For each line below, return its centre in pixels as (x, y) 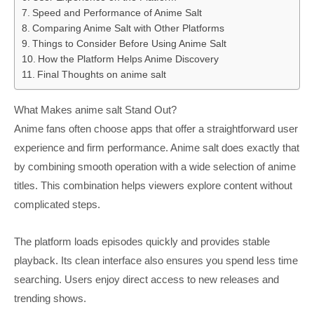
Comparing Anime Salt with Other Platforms (128, 28)
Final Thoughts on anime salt (101, 74)
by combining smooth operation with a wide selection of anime (155, 166)
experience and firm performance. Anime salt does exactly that (157, 147)
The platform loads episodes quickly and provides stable (142, 241)
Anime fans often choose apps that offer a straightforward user (156, 128)
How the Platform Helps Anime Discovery (128, 59)
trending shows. (50, 298)
